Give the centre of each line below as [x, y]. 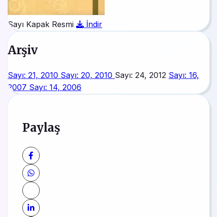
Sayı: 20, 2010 [88, 75]
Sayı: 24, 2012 [142, 75]
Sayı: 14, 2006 [55, 87]
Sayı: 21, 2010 [34, 75]
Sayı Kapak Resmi [41, 24]
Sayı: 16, [184, 75]
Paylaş [41, 127]
